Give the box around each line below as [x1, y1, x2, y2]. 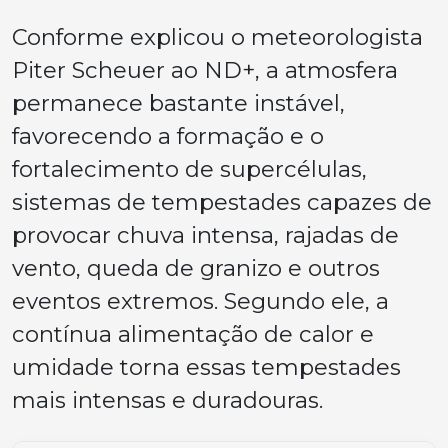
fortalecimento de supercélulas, [12, 154, 367, 183]
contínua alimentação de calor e [12, 319, 374, 348]
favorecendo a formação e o [12, 121, 324, 150]
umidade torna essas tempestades [12, 352, 401, 381]
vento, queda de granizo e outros [12, 253, 380, 282]
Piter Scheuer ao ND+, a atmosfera [12, 55, 398, 84]
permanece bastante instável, [12, 88, 345, 117]
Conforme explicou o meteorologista [12, 22, 423, 51]
